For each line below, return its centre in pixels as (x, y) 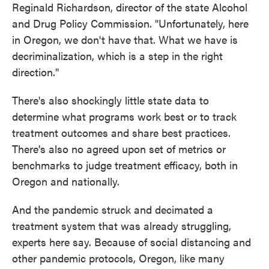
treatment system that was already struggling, (122, 225)
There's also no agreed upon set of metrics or (119, 149)
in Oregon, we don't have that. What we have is (125, 39)
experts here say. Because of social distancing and (131, 242)
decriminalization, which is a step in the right (117, 56)
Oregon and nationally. (66, 181)
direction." (35, 72)
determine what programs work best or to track (124, 116)
